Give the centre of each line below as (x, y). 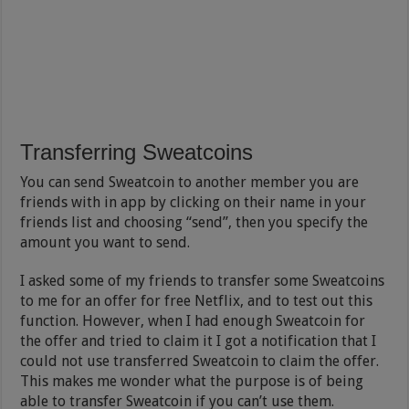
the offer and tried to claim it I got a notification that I (199, 341)
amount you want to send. (105, 243)
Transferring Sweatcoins (137, 152)
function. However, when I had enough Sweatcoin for (193, 321)
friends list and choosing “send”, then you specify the (194, 223)
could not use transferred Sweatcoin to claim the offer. (200, 362)
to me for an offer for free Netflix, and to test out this (197, 301)
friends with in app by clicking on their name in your (194, 203)
